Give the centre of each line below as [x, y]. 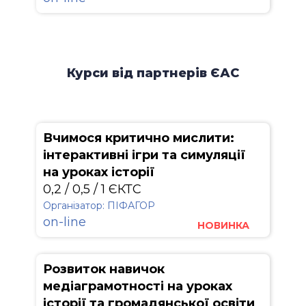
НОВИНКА [223, 225]
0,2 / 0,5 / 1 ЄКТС [92, 189]
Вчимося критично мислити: [139, 138]
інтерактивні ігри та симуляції [144, 155]
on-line [65, 222]
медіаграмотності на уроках [138, 286]
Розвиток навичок [104, 269]
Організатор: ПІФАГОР [99, 206]
